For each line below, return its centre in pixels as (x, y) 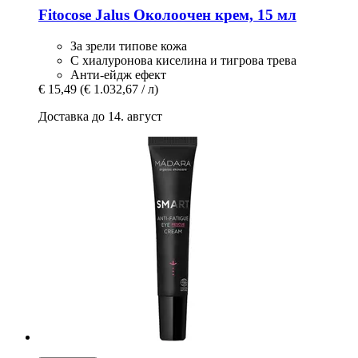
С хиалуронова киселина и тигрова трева (183, 60)
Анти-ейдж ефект (118, 74)
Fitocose (65, 15)
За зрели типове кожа (129, 46)
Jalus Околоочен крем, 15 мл (194, 15)
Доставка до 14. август (100, 116)
